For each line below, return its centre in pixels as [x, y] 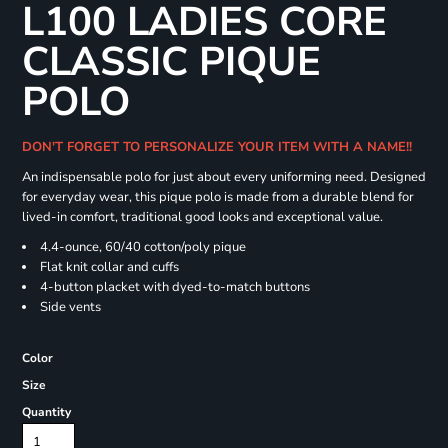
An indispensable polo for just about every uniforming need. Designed [223, 177]
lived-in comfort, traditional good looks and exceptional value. [202, 217]
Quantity [46, 412]
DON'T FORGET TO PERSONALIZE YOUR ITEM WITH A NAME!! [220, 147]
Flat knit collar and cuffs [109, 267]
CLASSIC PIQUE [171, 62]
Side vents [70, 307]
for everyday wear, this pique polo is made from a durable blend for [217, 197]
